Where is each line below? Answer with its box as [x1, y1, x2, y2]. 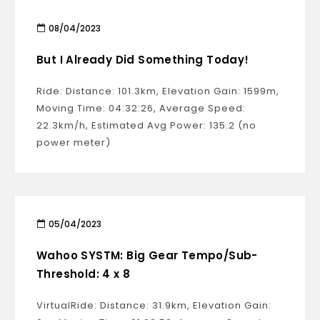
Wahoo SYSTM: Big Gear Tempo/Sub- [36, 248, 258, 263]
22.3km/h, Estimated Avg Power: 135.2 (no [36, 119, 256, 132]
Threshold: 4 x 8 [36, 266, 131, 281]
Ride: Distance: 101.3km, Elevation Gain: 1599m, [36, 84, 279, 98]
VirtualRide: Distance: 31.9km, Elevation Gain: [36, 299, 271, 312]
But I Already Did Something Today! [36, 52, 249, 67]
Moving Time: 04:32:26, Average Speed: [36, 101, 246, 115]
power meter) [36, 136, 111, 149]
